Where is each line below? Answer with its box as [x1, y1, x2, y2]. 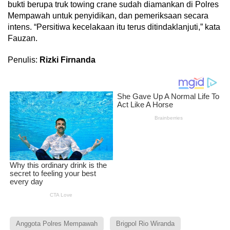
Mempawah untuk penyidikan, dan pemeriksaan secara [8, 11, 208, 20]
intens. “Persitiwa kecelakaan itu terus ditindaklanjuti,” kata [8, 23, 220, 31]
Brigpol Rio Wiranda [116, 220, 175, 228]
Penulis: [8, 55, 40, 64]
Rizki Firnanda [40, 55, 95, 64]
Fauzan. [8, 34, 37, 43]
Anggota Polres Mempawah [16, 220, 98, 228]
